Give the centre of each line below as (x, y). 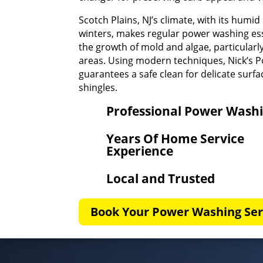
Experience (140, 151)
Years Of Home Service (176, 138)
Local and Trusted (161, 178)
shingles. (98, 87)
